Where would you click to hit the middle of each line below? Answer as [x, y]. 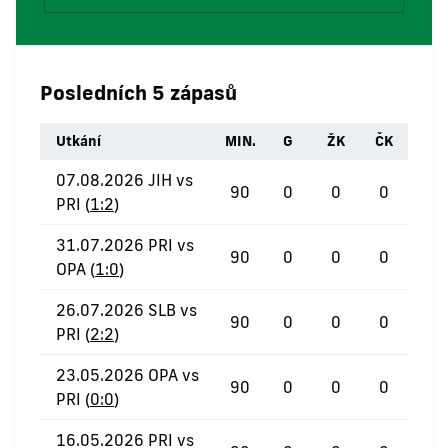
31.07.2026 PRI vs [125, 245]
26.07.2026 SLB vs [126, 310]
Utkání [78, 141]
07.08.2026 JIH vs [124, 180]
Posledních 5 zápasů [138, 92]
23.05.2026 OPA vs [127, 375]
